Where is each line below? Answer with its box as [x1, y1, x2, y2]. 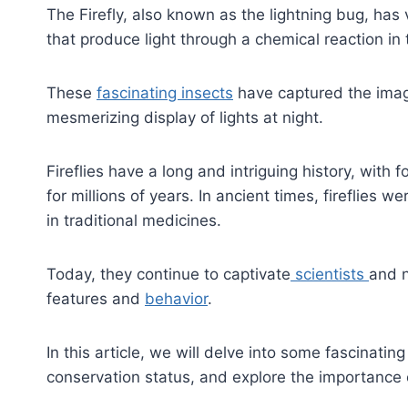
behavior [145, 289, 208, 308]
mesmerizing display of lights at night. [46, 107, 323, 127]
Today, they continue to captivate [46, 264, 291, 283]
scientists [291, 264, 369, 283]
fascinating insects [97, 83, 233, 102]
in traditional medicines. [46, 210, 221, 229]
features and [46, 289, 145, 308]
